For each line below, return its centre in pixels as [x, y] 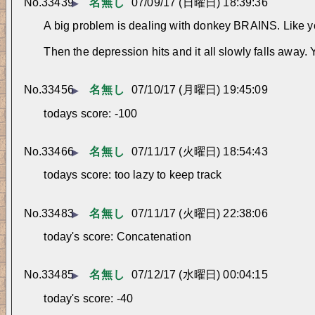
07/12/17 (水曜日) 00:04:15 [200, 275]
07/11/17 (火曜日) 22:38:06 [200, 213]
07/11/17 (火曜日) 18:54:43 [200, 152]
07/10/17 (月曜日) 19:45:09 [200, 90]
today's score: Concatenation [117, 237]
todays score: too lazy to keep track [133, 175]
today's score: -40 [89, 298]
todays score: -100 [91, 113]
